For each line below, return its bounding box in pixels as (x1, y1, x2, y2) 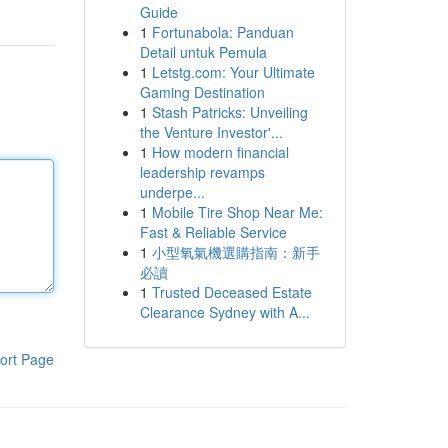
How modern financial (151, 142, 289, 162)
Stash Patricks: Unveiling (151, 102, 308, 122)
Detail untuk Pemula (139, 42, 267, 62)
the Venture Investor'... (139, 122, 283, 142)
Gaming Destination (139, 82, 265, 102)
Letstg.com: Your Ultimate (151, 62, 315, 82)
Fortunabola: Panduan (151, 22, 294, 42)
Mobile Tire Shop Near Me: (151, 202, 323, 222)
